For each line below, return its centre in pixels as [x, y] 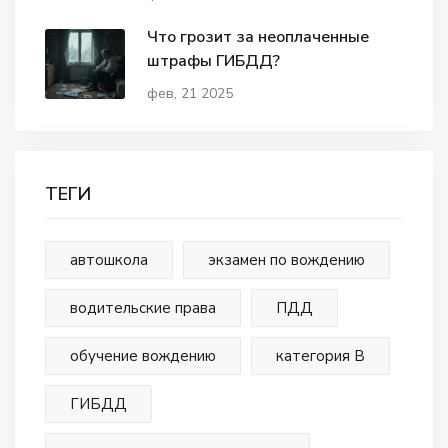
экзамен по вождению [287, 260]
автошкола [109, 260]
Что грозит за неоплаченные [258, 36]
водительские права [143, 308]
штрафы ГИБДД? [213, 60]
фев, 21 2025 [190, 93]
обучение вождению [143, 356]
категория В [321, 356]
